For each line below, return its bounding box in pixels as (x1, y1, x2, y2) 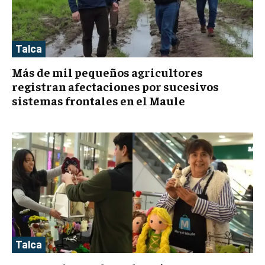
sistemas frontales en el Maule (12, 93, 185, 108)
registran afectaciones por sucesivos (12, 79, 219, 94)
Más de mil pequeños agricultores (12, 64, 203, 80)
